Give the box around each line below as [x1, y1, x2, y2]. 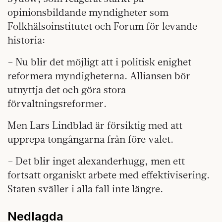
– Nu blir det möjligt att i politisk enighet [7, 55, 191, 68]
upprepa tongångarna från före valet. [7, 133, 173, 146]
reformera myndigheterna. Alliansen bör [7, 69, 190, 82]
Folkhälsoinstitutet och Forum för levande [7, 20, 197, 33]
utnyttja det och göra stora [7, 83, 126, 96]
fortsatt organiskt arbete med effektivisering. [7, 168, 210, 181]
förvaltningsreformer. [7, 97, 107, 110]
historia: [7, 34, 45, 47]
